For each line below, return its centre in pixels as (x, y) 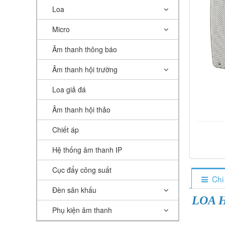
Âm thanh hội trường (85, 69)
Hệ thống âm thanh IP (87, 150)
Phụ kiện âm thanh (82, 210)
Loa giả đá (69, 89)
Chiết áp (66, 130)
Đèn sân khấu (74, 190)
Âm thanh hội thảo (81, 109)
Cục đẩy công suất (82, 170)
